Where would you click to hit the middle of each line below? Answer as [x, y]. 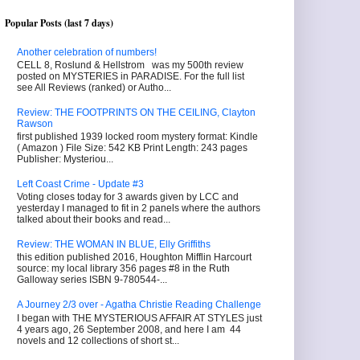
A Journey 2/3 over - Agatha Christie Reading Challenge [139, 305]
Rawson [35, 123]
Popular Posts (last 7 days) [59, 23]
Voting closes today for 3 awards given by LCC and [128, 197]
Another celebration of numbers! [87, 52]
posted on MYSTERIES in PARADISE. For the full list [131, 76]
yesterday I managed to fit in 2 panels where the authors [139, 209]
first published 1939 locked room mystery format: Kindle [137, 137]
